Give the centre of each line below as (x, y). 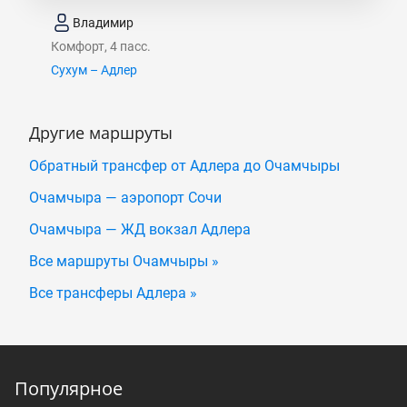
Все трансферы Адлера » (113, 293)
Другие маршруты (101, 133)
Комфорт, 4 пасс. (101, 47)
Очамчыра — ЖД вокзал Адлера (140, 230)
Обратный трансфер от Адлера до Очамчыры (184, 166)
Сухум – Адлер (94, 70)
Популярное (69, 389)
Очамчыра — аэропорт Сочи (125, 198)
